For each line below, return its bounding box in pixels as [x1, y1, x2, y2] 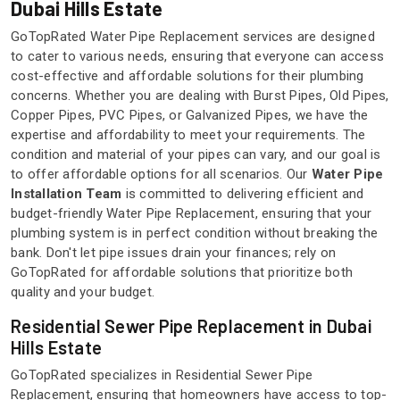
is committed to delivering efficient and [121, 186, 364, 203]
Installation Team [11, 186, 122, 203]
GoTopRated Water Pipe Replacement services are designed [11, 29, 375, 46]
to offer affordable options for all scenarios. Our [11, 166, 312, 183]
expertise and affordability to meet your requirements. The [11, 127, 366, 144]
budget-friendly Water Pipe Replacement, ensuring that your [11, 205, 372, 222]
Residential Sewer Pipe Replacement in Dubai [11, 315, 371, 337]
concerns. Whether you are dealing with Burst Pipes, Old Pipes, [11, 87, 389, 104]
